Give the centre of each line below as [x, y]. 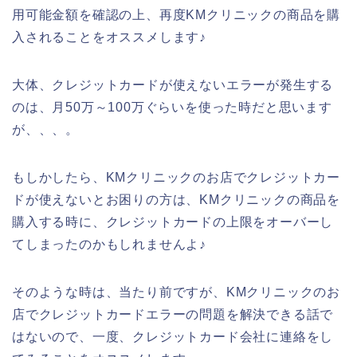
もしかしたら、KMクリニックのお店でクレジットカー [176, 177]
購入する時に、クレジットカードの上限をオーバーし [173, 222]
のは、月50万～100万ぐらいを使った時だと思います [172, 107]
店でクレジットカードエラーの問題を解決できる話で [173, 314]
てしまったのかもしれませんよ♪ [110, 244]
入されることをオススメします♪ [109, 37]
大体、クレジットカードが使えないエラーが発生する [173, 84]
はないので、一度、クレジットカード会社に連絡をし [173, 336]
